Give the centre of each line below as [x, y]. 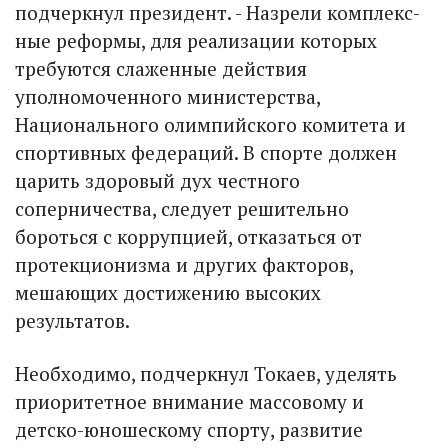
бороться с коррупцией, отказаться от [188, 237]
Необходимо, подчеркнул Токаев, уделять [206, 374]
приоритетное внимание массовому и [189, 402]
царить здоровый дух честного [157, 181]
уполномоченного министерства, [167, 97]
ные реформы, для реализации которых [196, 41]
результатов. [72, 321]
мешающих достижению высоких [168, 293]
